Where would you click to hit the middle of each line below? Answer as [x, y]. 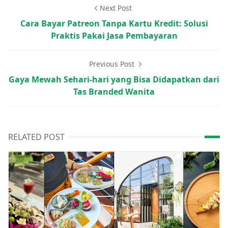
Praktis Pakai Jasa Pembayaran [114, 35]
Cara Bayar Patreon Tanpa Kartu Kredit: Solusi [114, 23]
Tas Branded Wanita [114, 91]
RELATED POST [36, 137]
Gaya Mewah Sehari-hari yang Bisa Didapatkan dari [114, 79]
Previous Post [112, 64]
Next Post [116, 8]
